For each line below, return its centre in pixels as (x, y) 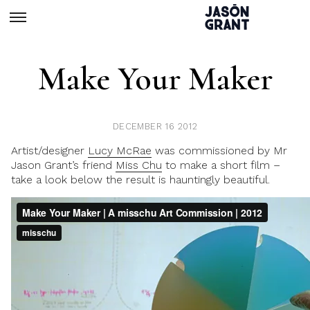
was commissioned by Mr (219, 151)
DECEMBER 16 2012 (155, 126)
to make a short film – (221, 165)
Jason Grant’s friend (63, 165)
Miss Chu (139, 165)
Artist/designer (49, 151)
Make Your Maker (155, 79)
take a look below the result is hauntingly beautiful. (140, 180)
